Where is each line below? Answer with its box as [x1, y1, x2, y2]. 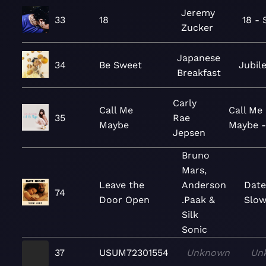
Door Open [99, 194, 150, 205]
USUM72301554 [99, 246, 169, 258]
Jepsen [172, 126, 205, 138]
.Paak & [182, 194, 216, 205]
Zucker [180, 21, 213, 33]
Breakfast [177, 66, 221, 78]
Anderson [182, 179, 227, 191]
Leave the [99, 179, 144, 191]
